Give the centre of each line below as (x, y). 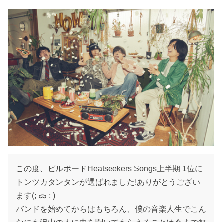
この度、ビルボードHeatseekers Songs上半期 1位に (109, 169)
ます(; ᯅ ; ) (35, 196)
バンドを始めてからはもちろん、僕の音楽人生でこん (111, 209)
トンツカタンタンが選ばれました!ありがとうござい (108, 182)
